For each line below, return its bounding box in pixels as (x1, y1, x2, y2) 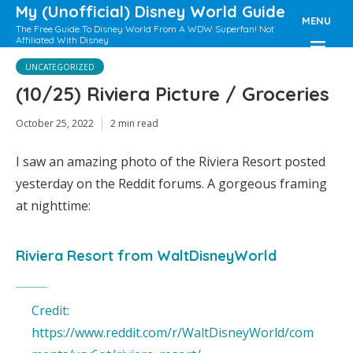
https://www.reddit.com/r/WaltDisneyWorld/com (32, 323, 314, 341)
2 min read (110, 117, 158, 130)
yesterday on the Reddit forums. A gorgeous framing (16, 174, 327, 192)
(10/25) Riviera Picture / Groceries (16, 82, 329, 106)
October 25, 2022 (16, 117, 94, 130)
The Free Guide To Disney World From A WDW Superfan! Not (16, 23, 274, 35)
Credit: (32, 301, 69, 319)
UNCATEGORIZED (25, 61, 95, 72)
